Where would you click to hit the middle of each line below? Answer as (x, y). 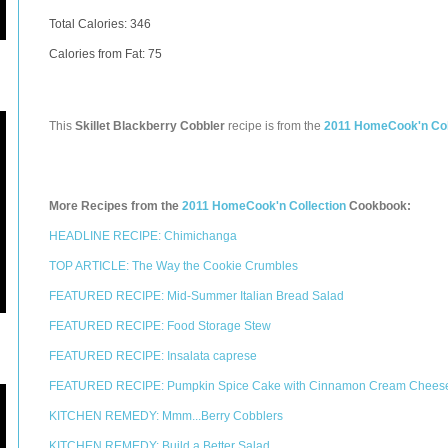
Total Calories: (89, 24)
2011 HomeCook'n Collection (264, 206)
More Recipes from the (115, 206)
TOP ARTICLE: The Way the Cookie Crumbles (173, 266)
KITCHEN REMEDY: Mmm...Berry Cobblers (166, 416)
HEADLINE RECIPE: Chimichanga (143, 236)
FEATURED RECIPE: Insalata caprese (153, 356)
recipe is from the (274, 126)
